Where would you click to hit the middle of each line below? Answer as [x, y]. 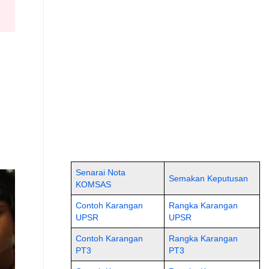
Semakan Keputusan [208, 178]
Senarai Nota [100, 172]
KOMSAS [93, 184]
